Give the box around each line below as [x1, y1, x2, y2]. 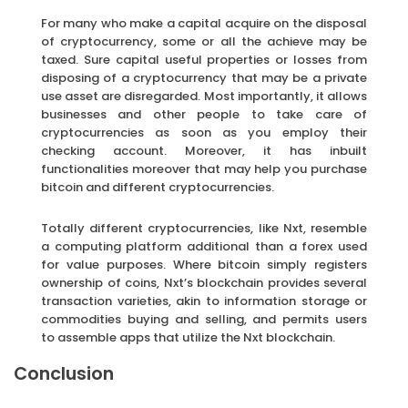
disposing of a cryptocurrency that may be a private [41, 69, 367, 87]
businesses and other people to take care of [41, 106, 367, 124]
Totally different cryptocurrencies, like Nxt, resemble [41, 219, 367, 238]
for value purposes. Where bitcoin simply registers [41, 256, 367, 274]
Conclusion [14, 362, 114, 387]
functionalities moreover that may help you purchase [41, 160, 367, 178]
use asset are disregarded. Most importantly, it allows [41, 87, 367, 106]
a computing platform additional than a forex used [41, 238, 367, 256]
